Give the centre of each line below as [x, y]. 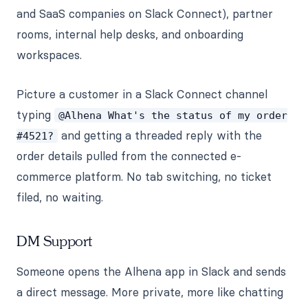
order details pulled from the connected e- [129, 156]
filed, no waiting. [60, 197]
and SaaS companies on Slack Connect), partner [145, 13]
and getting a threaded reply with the [160, 135]
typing [35, 114]
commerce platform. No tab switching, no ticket [144, 176]
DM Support [54, 241]
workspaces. [49, 55]
